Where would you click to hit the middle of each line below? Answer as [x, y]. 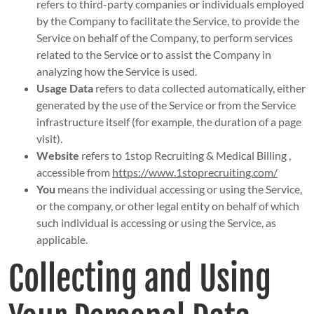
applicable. [62, 240]
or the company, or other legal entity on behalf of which [168, 206]
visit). [49, 139]
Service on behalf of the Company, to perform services [164, 38]
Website [57, 156]
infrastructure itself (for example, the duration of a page [169, 122]
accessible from [74, 172]
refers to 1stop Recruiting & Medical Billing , [185, 156]
